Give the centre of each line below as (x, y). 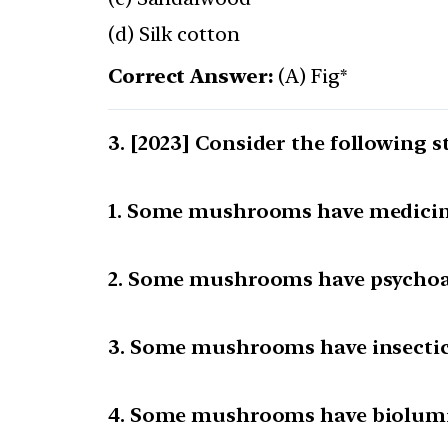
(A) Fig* (310, 76)
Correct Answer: (191, 76)
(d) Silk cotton (174, 34)
